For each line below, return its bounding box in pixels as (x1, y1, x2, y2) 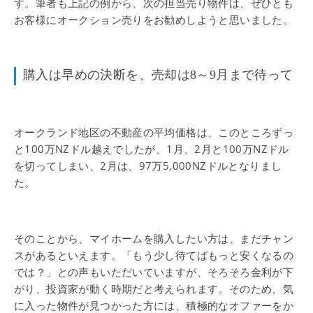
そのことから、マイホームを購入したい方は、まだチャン (14, 231, 294, 245)
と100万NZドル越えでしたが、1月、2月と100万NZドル (14, 142, 289, 156)
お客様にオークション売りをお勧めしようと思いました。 (14, 13, 294, 27)
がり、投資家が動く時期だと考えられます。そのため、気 (14, 282, 294, 296)
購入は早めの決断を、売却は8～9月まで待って (23, 68, 293, 82)
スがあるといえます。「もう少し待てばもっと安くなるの (14, 248, 294, 262)
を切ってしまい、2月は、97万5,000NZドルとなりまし (14, 159, 282, 173)
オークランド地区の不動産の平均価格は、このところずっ (14, 125, 294, 139)
